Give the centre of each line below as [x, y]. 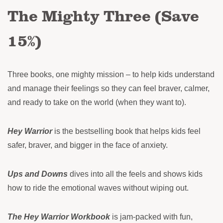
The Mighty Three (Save [103, 15]
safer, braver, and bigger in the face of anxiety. [88, 145]
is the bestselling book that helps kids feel [126, 131]
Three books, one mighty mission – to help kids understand [111, 75]
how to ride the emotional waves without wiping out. [98, 188]
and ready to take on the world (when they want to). [97, 103]
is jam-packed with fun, [151, 217]
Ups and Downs [38, 174]
